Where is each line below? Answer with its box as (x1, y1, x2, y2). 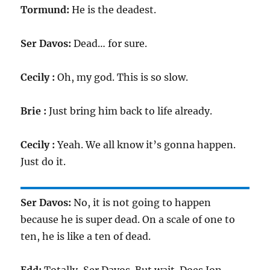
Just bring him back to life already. (46, 105, 213, 117)
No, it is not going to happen (71, 196, 212, 209)
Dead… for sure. (71, 37, 148, 49)
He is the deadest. (69, 4, 157, 16)
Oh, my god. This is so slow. (55, 71, 189, 83)
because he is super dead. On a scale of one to (20, 213, 236, 225)
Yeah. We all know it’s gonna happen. (55, 139, 236, 151)
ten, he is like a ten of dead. (20, 230, 151, 242)
